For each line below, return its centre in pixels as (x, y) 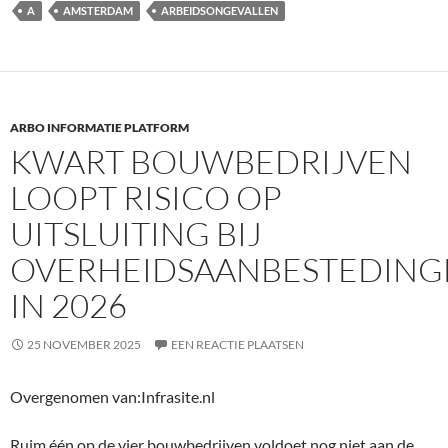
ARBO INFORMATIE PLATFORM (99, 127)
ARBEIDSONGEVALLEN (219, 10)
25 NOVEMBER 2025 (84, 344)
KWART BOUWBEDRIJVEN (211, 161)
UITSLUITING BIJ (136, 233)
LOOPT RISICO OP (146, 197)
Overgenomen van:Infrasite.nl (112, 396)
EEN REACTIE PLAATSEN (237, 344)
